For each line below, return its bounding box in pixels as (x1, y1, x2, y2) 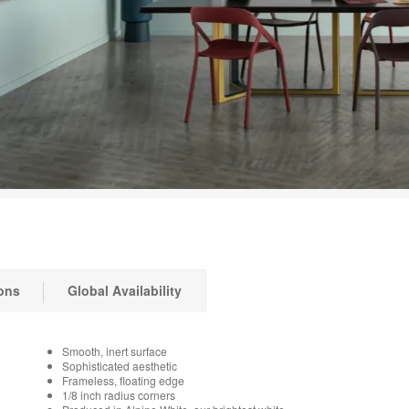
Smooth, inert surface (62, 342, 167, 359)
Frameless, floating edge (62, 372, 184, 388)
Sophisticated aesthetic (62, 357, 177, 373)
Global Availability (68, 281, 182, 299)
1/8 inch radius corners (62, 386, 175, 403)
